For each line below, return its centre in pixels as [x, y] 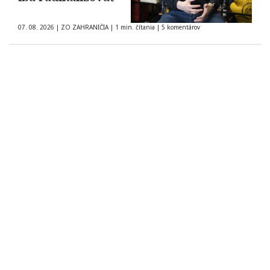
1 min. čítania [135, 27]
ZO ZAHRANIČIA [85, 27]
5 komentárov [181, 27]
